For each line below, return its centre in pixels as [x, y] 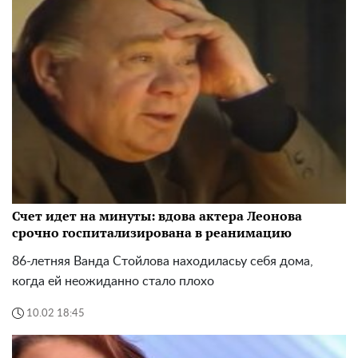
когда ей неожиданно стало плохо [113, 282]
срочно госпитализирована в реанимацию [152, 233]
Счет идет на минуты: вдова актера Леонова [157, 216]
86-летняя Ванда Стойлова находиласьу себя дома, [163, 262]
